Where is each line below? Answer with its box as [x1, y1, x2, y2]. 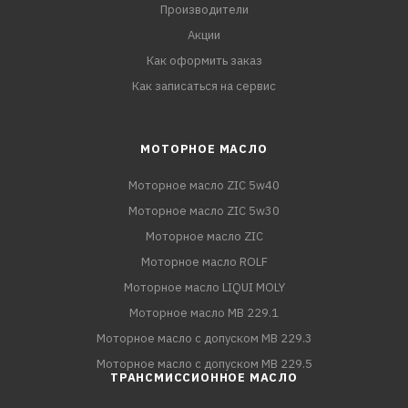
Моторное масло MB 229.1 [129, 305, 279, 321]
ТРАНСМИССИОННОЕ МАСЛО [110, 370, 298, 386]
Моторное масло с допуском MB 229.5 [96, 356, 312, 372]
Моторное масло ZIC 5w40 [128, 178, 280, 194]
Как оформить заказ [146, 53, 262, 69]
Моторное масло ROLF [140, 254, 268, 270]
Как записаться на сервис [132, 78, 276, 95]
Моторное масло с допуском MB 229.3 [96, 331, 312, 347]
